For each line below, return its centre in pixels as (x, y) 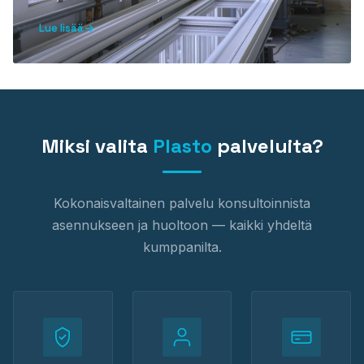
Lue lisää (61, 28)
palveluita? (267, 146)
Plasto (182, 146)
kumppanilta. (182, 247)
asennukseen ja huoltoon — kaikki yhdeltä (182, 225)
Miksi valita (97, 146)
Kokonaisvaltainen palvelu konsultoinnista (182, 203)
